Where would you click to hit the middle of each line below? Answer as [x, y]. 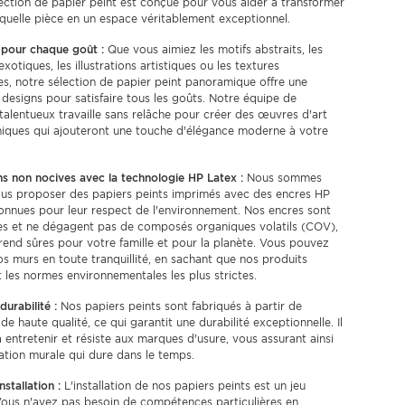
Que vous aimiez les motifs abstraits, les [213, 49]
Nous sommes [282, 178]
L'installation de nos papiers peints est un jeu [183, 386]
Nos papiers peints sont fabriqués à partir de [179, 306]
